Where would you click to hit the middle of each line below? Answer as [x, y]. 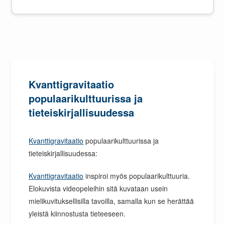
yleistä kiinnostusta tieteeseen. [77, 213]
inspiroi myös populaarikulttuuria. [137, 176]
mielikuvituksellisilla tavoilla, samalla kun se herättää [111, 201]
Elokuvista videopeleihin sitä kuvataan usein [98, 188]
